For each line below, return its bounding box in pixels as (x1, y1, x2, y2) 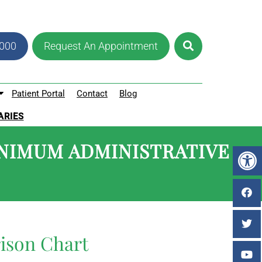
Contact (77, 88, 108, 99)
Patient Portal (12, 88, 65, 99)
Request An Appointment (44, 39, 158, 52)
